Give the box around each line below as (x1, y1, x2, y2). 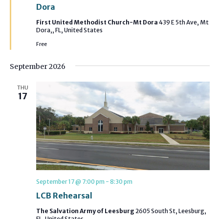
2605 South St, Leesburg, (135, 207, 206, 215)
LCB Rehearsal (36, 191, 92, 201)
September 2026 (9, 62, 66, 71)
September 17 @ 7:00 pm (36, 178, 105, 186)
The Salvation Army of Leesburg (36, 207, 135, 215)
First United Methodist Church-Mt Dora (36, 19, 159, 26)
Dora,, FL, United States (36, 26, 103, 34)
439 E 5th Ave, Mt (158, 19, 209, 26)
